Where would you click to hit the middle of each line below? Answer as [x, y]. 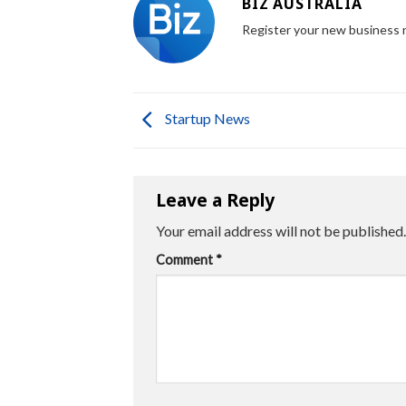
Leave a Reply [217, 200]
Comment [186, 259]
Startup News [206, 118]
